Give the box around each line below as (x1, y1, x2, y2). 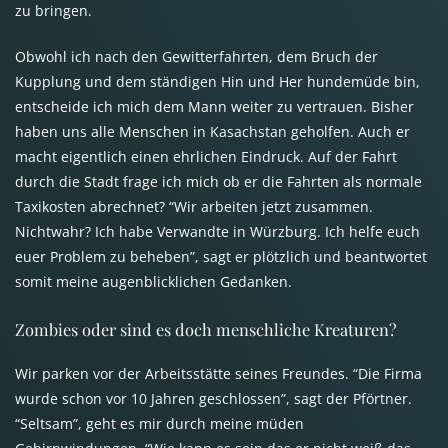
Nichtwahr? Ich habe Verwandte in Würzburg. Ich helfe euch (15, 222, 420, 242)
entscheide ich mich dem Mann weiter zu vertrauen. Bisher (15, 97, 414, 117)
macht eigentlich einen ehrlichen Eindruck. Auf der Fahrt (15, 147, 397, 167)
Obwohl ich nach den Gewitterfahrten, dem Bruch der (15, 47, 378, 67)
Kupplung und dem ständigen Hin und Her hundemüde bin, (15, 72, 420, 92)
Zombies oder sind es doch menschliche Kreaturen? (15, 318, 397, 341)
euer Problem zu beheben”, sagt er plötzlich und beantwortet (15, 247, 427, 267)
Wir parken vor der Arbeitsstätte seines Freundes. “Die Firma (15, 363, 422, 383)
